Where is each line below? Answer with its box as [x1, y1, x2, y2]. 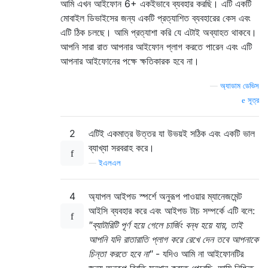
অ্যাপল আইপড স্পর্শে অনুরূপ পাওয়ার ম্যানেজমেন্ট [89, 190, 242, 202]
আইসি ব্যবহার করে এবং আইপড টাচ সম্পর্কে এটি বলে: [89, 204, 255, 217]
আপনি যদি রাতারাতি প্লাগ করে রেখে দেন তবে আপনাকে [89, 233, 258, 245]
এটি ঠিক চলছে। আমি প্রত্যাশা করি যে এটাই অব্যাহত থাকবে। [60, 26, 257, 38]
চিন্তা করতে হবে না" [89, 247, 153, 260]
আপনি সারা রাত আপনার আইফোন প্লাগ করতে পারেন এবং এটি [60, 40, 252, 53]
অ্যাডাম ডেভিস [220, 81, 259, 90]
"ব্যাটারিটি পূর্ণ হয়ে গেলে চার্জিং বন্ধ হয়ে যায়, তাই [89, 218, 242, 231]
